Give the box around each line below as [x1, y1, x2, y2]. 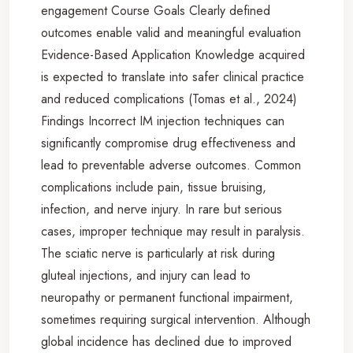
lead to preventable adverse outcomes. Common [41, 155, 301, 174]
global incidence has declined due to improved [41, 332, 292, 351]
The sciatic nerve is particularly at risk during [41, 243, 275, 262]
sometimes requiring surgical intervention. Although [41, 310, 310, 329]
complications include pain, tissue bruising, [41, 177, 266, 196]
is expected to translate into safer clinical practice [41, 67, 304, 86]
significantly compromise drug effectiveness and [41, 133, 295, 152]
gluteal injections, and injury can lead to [41, 266, 251, 284]
